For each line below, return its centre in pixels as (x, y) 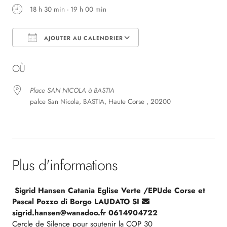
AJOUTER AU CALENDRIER (83, 38)
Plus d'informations (65, 165)
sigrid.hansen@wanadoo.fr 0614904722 (85, 213)
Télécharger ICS (53, 56)
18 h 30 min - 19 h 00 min (68, 9)
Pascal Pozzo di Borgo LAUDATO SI (77, 201)
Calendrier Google (182, 56)
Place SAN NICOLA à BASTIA (72, 90)
